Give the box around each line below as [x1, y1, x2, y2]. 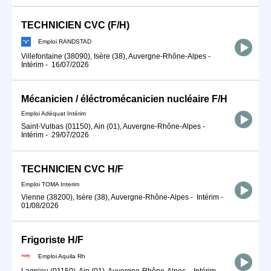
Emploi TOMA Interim [21, 181, 79, 188]
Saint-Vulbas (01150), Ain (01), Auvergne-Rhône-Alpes [21, 122, 201, 131]
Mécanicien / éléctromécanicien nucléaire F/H [21, 93, 227, 104]
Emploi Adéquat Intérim [21, 110, 86, 117]
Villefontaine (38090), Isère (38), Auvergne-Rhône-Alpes [21, 51, 206, 60]
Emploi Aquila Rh [38, 252, 85, 260]
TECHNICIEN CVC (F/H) [21, 19, 129, 30]
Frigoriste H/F [21, 235, 83, 246]
